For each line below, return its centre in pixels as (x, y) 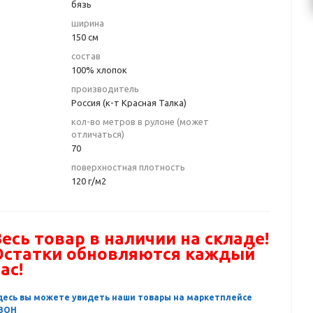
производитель (105, 89)
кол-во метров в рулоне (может (140, 122)
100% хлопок (99, 70)
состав (86, 56)
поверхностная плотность (128, 167)
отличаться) (98, 134)
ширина (88, 23)
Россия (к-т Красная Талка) (129, 103)
